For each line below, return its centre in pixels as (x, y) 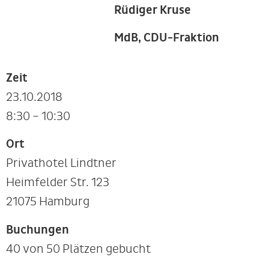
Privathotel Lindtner (61, 163)
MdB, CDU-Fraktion (167, 38)
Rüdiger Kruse (153, 10)
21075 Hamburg (48, 202)
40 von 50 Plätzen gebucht (78, 249)
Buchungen (38, 230)
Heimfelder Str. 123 (58, 183)
